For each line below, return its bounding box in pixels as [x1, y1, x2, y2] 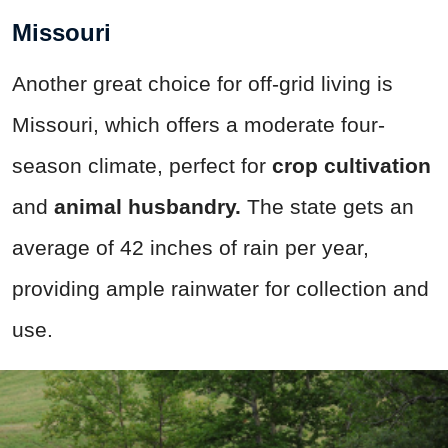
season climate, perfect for [12, 153, 272, 177]
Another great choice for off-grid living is [12, 71, 393, 95]
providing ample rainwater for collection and [12, 276, 429, 300]
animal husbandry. [54, 194, 241, 218]
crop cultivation [272, 153, 431, 177]
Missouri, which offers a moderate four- [12, 112, 385, 136]
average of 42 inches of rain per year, [12, 235, 369, 259]
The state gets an [241, 194, 414, 218]
